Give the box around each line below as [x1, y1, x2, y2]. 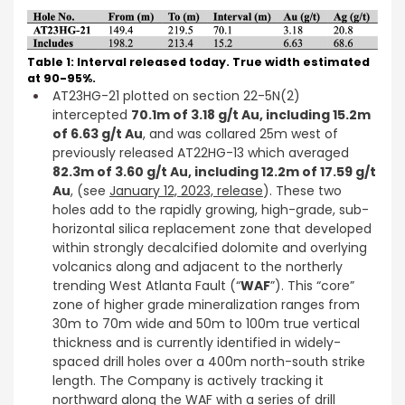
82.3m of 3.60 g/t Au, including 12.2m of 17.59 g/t [52, 162, 376, 181]
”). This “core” [270, 276, 354, 295]
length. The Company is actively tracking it [52, 371, 324, 390]
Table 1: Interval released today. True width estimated [27, 53, 370, 70]
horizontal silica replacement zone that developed [52, 219, 372, 238]
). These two [263, 181, 342, 200]
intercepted [52, 105, 131, 124]
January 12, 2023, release [109, 181, 263, 200]
